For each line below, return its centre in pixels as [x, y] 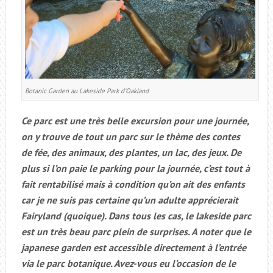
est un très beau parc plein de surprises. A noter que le [136, 231]
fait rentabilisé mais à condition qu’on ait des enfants [133, 184]
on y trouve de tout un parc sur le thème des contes [130, 136]
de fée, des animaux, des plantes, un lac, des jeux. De [131, 152]
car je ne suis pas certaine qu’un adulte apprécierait [129, 200]
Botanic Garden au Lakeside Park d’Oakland [87, 90]
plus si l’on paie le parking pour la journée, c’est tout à [135, 168]
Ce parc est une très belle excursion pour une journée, [135, 120]
